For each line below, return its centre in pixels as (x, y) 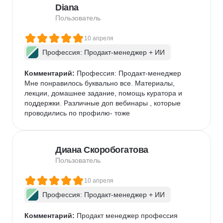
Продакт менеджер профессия (126, 216)
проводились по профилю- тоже (77, 113)
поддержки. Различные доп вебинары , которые (104, 103)
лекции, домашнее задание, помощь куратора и (104, 93)
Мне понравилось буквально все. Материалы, (101, 83)
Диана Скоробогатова (102, 150)
